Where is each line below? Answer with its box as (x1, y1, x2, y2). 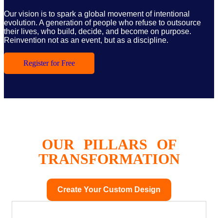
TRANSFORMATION (38, 151, 180, 167)
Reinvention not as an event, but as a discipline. (4, 36, 170, 45)
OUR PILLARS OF (41, 136, 177, 153)
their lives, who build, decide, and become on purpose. (4, 27, 191, 36)
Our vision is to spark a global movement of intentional (4, 10, 190, 18)
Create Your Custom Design (57, 185, 161, 194)
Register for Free (23, 59, 75, 68)
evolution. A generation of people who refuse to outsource (4, 18, 201, 27)
